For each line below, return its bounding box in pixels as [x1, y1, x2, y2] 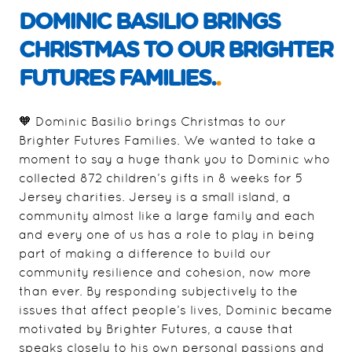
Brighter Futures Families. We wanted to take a [19, 132, 316, 148]
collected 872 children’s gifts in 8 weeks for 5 [19, 170, 303, 185]
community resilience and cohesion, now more [19, 264, 311, 280]
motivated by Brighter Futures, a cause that [19, 321, 293, 336]
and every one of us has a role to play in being [19, 226, 315, 242]
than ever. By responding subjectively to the [19, 283, 298, 299]
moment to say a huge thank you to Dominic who [19, 151, 330, 167]
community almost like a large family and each [19, 207, 315, 223]
